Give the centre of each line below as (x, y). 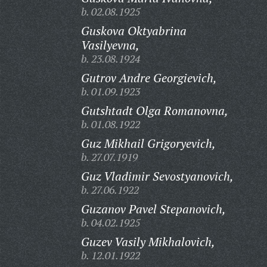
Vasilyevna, (110, 45)
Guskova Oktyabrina (133, 31)
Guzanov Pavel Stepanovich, (153, 209)
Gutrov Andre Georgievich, (149, 78)
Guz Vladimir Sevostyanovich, (157, 176)
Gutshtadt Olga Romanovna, (154, 111)
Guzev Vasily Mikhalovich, (148, 242)
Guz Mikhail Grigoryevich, (148, 143)
